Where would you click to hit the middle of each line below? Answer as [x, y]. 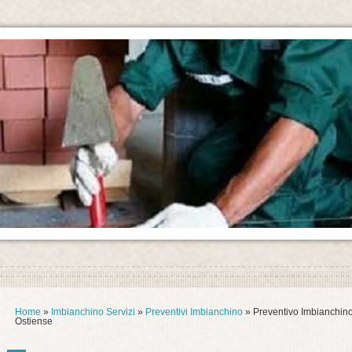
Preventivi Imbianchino [194, 312]
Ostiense [34, 321]
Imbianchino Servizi [93, 312]
